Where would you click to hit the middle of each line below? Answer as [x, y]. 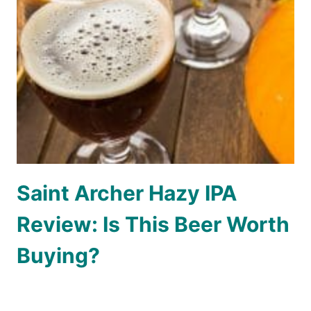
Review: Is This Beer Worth [153, 225]
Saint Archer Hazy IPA [127, 193]
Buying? [58, 256]
